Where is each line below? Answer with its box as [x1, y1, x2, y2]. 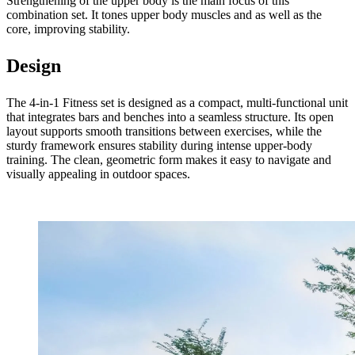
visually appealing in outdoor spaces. [6, 166, 190, 181]
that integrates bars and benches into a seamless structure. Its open [6, 109, 334, 124]
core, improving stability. [6, 21, 130, 36]
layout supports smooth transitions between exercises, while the [6, 124, 322, 138]
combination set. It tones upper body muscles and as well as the [6, 7, 322, 21]
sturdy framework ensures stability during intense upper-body [6, 138, 312, 152]
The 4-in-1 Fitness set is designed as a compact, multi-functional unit [6, 95, 348, 109]
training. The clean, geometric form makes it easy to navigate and [6, 152, 331, 166]
